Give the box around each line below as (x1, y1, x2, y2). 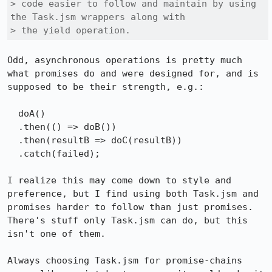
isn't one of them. (7, 228, 106, 239)
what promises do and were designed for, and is (7, 68, 259, 79)
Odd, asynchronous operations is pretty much (7, 55, 242, 66)
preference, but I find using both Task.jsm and (7, 188, 259, 199)
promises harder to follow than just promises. (7, 202, 253, 212)
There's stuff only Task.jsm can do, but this (7, 215, 248, 226)
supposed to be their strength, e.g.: (7, 81, 204, 92)
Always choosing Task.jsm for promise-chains (7, 255, 242, 266)
